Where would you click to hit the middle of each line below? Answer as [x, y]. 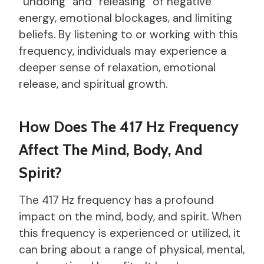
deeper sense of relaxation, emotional [117, 67]
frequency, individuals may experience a [123, 51]
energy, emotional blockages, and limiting [126, 18]
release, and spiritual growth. [93, 84]
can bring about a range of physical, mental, [132, 249]
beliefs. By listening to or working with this [128, 34]
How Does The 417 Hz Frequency [129, 126]
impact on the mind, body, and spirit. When [130, 216]
